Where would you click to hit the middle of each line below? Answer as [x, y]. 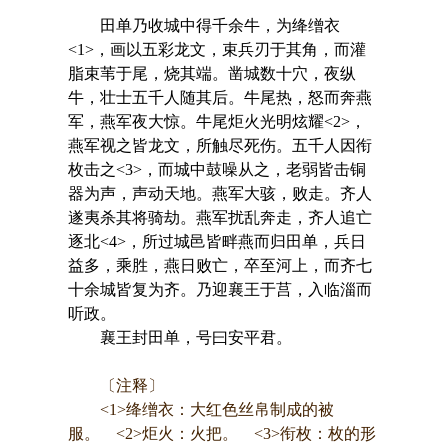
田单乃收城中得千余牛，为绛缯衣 [203, 25]
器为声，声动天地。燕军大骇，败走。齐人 [219, 193]
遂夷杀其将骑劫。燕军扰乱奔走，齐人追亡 [219, 217]
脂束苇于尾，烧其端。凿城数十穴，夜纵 [211, 73]
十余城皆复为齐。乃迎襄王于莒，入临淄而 [219, 289]
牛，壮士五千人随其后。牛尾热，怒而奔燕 [219, 97]
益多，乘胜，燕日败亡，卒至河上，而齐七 [219, 265]
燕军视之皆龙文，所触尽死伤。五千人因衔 [219, 145]
